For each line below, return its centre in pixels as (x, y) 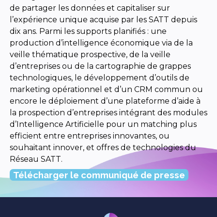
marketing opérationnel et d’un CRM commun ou (106, 89)
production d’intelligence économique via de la (101, 43)
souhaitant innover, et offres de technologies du (103, 147)
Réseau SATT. (36, 159)
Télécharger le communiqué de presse (99, 175)
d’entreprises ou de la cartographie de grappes (100, 66)
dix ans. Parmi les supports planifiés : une (88, 31)
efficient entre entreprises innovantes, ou (90, 136)
